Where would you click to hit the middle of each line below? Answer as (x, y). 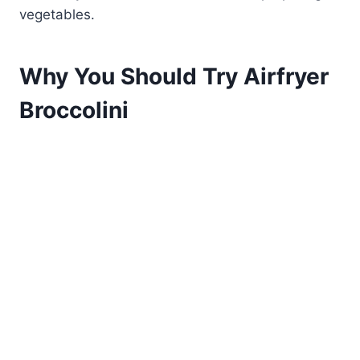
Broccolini (74, 110)
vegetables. (57, 14)
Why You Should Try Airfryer (174, 76)
